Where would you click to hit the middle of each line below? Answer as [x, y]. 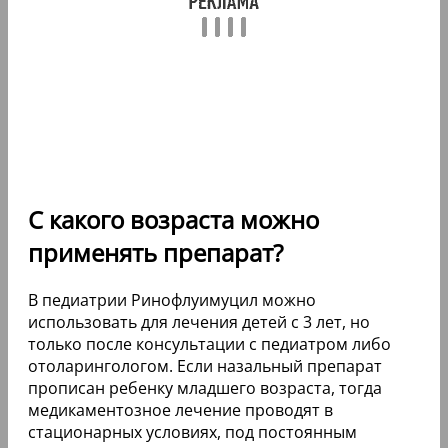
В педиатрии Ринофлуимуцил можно [172, 300]
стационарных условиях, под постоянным [192, 432]
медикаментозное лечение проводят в [180, 410]
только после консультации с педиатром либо [209, 344]
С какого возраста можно [173, 220]
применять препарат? [155, 253]
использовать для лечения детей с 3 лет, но [199, 322]
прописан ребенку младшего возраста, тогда [205, 388]
